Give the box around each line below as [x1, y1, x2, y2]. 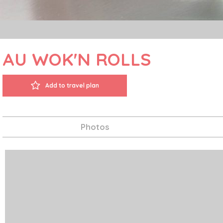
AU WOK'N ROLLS [2, 48, 151, 70]
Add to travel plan [45, 82, 99, 89]
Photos [81, 121, 110, 132]
